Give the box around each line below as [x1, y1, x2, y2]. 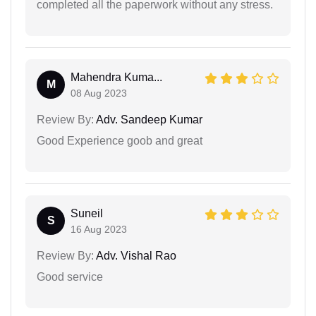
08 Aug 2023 [71, 87, 127, 99]
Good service [37, 270, 103, 283]
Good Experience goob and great [37, 134, 202, 147]
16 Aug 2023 [71, 223, 127, 235]
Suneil [71, 207, 103, 219]
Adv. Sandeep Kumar [94, 113, 202, 126]
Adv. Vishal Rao [94, 249, 176, 262]
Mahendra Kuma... [71, 71, 162, 83]
